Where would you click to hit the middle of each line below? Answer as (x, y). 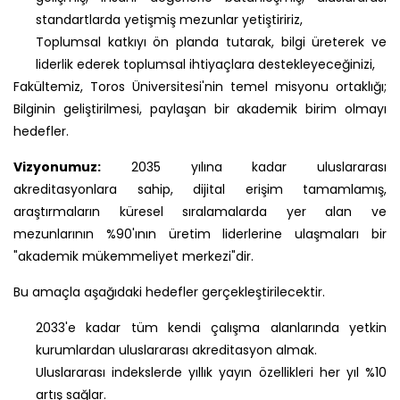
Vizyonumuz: (57, 167)
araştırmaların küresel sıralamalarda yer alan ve (200, 211)
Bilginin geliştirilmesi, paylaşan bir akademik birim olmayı (200, 108)
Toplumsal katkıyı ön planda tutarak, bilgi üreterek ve (211, 42)
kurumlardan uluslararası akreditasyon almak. (176, 350)
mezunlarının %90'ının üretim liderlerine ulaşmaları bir (200, 233)
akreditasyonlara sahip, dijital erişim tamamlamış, (200, 189)
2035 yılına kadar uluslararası (244, 167)
